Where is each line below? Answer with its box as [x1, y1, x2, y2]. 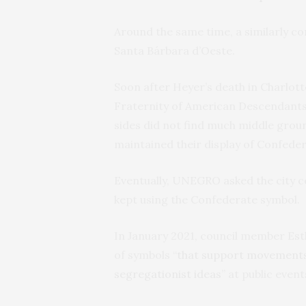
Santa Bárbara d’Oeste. [114, 43, 235, 57]
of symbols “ [114, 247, 177, 262]
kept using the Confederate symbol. [114, 192, 300, 206]
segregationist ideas [114, 266, 221, 281]
